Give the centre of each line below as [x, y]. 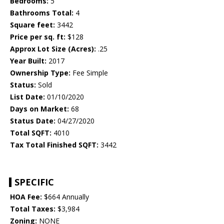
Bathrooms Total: [42, 13]
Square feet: [32, 25]
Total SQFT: [31, 133]
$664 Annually [65, 197]
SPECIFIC [34, 182]
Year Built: [28, 61]
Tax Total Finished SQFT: [54, 145]
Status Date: [33, 121]
